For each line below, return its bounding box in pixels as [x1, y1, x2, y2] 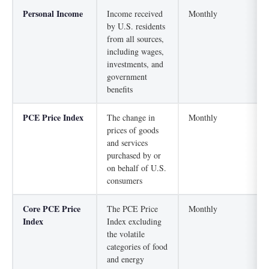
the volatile [107, 228, 145, 240]
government [107, 71, 147, 83]
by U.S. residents [107, 20, 165, 32]
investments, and [107, 58, 163, 70]
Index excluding [107, 216, 162, 228]
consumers [107, 175, 142, 187]
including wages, [107, 46, 164, 58]
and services [107, 137, 148, 149]
